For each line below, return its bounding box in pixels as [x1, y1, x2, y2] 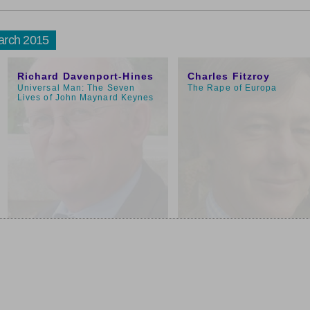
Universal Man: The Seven [17, 83, 135, 93]
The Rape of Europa [188, 83, 277, 93]
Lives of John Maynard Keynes [17, 93, 154, 102]
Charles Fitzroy [188, 71, 271, 82]
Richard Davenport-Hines [17, 71, 154, 82]
